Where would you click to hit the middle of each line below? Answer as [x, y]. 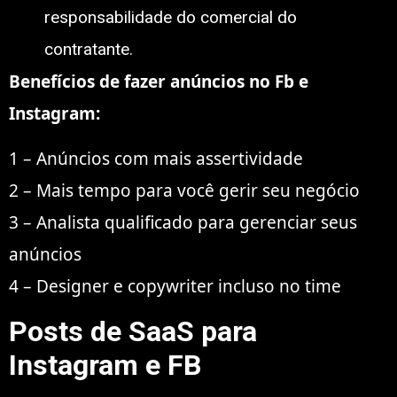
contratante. [89, 50]
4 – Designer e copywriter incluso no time [175, 286]
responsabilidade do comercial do [171, 18]
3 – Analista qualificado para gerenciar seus [183, 222]
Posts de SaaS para [133, 332]
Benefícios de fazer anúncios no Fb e [159, 82]
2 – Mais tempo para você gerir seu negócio [184, 190]
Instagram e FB [105, 366]
